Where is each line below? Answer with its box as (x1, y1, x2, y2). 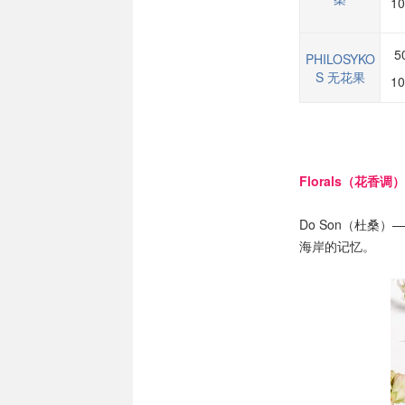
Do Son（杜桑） (299, 215, 392, 233)
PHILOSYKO (305, 50, 375, 68)
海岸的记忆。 (299, 237, 375, 255)
